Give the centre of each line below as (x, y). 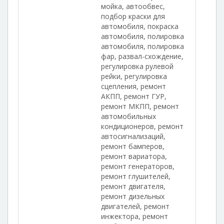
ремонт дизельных (133, 196)
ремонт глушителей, (136, 176)
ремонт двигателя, (133, 186)
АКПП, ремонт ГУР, (134, 96)
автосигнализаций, (133, 136)
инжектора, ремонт (134, 216)
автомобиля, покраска (140, 26)
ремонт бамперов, (133, 146)
